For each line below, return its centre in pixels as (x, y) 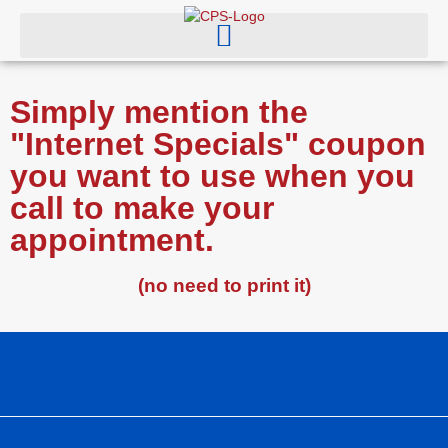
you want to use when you (212, 176)
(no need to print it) (224, 285)
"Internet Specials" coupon (218, 144)
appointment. (112, 240)
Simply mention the (159, 112)
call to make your (142, 208)
